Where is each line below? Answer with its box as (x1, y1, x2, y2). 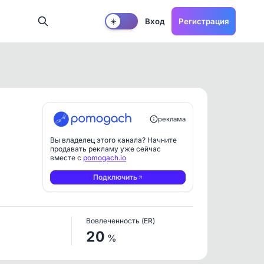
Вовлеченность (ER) (86, 216, 156, 225)
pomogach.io (83, 153, 126, 162)
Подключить (93, 173, 137, 181)
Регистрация (178, 16, 229, 26)
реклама (158, 115, 186, 123)
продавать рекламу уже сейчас (50, 144, 161, 153)
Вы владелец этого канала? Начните (50, 136, 177, 144)
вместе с (50, 153, 83, 162)
